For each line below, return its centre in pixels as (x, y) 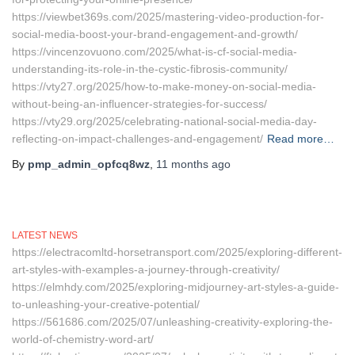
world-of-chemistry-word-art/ (83, 339)
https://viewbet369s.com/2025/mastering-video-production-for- (168, 17)
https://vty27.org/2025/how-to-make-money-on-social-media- (164, 86)
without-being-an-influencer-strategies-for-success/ (139, 104)
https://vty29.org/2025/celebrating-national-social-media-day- (164, 121)
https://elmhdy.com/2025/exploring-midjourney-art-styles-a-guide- (176, 287)
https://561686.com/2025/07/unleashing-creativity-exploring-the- (172, 322)
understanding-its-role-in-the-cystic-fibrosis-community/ (150, 69)
